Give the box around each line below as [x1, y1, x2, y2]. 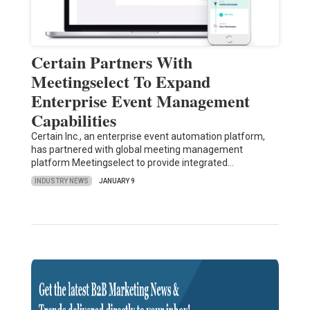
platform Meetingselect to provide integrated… [30, 157, 234, 169]
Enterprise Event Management [30, 89, 250, 113]
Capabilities [30, 108, 116, 133]
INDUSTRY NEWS [34, 176, 89, 185]
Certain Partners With [30, 50, 192, 75]
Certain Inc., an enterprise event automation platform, [30, 131, 265, 143]
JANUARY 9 [98, 177, 135, 185]
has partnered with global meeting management [30, 144, 243, 156]
